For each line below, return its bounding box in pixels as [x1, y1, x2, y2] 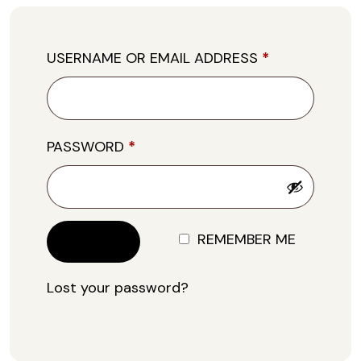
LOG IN [71, 233, 116, 250]
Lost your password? [47, 278, 189, 297]
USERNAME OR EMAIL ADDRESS [47, 48, 262, 68]
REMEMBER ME [197, 230, 296, 249]
